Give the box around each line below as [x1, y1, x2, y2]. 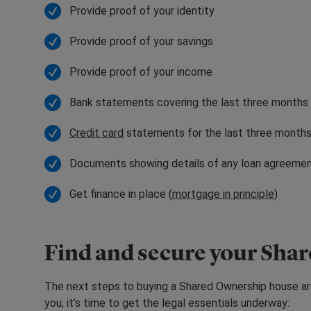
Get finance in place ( [69, 187, 172, 201]
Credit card [69, 126, 124, 140]
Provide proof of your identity [69, 3, 215, 17]
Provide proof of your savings [69, 34, 213, 48]
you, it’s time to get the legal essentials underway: [44, 296, 292, 310]
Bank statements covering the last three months [69, 95, 308, 109]
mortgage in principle [172, 187, 274, 201]
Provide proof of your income [69, 65, 212, 78]
